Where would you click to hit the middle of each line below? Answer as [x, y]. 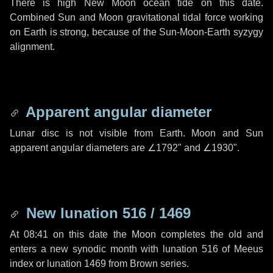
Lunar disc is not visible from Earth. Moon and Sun [136, 133]
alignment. [32, 47]
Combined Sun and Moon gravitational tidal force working [136, 17]
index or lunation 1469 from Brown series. [99, 264]
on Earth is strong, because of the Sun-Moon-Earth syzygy [136, 32]
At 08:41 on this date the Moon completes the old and [136, 234]
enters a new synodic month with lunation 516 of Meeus [136, 249]
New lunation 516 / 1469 [106, 213]
